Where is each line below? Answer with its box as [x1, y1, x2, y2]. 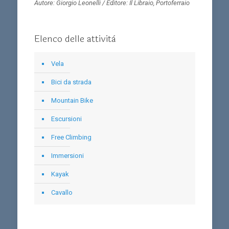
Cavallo [51, 189, 73, 196]
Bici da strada [51, 78, 91, 86]
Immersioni [51, 152, 84, 159]
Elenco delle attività [34, 32, 116, 46]
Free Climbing [51, 133, 91, 141]
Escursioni [51, 115, 82, 123]
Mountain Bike [51, 97, 93, 104]
